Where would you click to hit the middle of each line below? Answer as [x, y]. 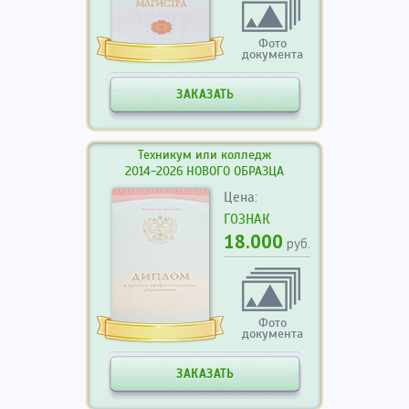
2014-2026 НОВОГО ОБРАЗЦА [204, 171]
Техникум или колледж [204, 155]
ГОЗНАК [247, 219]
